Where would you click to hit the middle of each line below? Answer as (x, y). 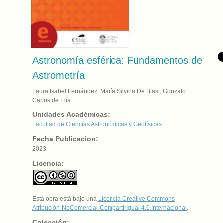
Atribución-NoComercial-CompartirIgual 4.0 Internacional (110, 207)
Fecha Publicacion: (65, 139)
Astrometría (58, 75)
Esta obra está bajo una (65, 198)
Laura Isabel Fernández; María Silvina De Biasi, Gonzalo (109, 91)
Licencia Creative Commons (136, 198)
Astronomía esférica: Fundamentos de (117, 60)
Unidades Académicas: (71, 114)
